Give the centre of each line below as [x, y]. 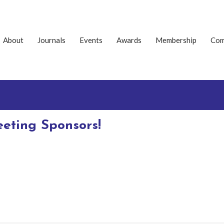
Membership [176, 40]
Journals [51, 40]
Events [91, 40]
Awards [129, 40]
